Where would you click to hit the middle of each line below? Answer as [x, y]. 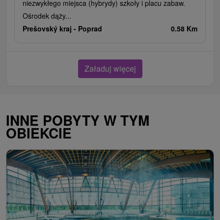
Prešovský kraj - [50, 29]
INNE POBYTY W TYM [78, 120]
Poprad [90, 29]
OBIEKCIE [39, 133]
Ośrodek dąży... [47, 16]
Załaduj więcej [110, 69]
